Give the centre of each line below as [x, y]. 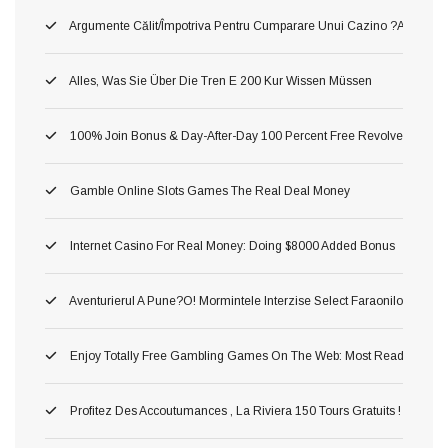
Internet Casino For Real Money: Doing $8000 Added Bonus [231, 245]
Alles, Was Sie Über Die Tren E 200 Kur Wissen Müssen [219, 80]
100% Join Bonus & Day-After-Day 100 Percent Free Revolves [238, 135]
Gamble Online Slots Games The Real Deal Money [208, 190]
